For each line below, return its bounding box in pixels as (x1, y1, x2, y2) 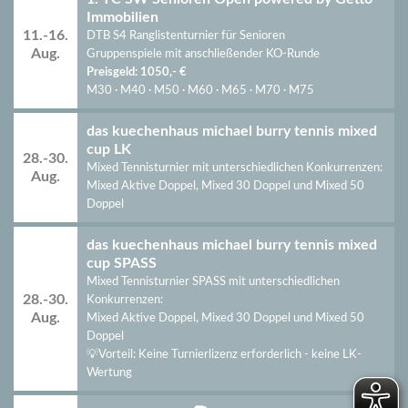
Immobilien (87, 10, 158, 25)
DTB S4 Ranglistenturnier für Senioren (87, 30, 285, 41)
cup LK (87, 142, 131, 157)
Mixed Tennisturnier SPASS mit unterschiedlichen (87, 276, 340, 287)
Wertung (87, 367, 132, 378)
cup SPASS (87, 256, 157, 270)
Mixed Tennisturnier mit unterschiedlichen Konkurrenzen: (87, 162, 382, 173)
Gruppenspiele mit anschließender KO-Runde (87, 48, 320, 59)
